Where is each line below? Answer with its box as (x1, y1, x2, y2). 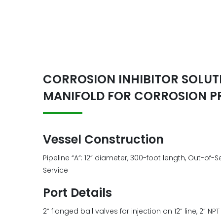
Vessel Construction (43, 131, 164, 147)
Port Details (43, 184, 112, 201)
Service (43, 165, 68, 175)
